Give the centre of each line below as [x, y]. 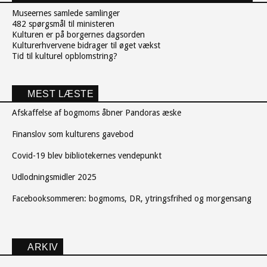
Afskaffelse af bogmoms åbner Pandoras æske [97, 112]
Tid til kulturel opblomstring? [65, 56]
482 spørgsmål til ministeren [63, 24]
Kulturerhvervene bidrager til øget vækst [86, 45]
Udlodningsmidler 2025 [55, 177]
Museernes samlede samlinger [66, 13]
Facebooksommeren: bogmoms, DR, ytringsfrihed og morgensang [132, 198]
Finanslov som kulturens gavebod [73, 134]
